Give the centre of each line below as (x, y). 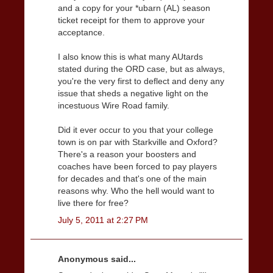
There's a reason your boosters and (127, 154)
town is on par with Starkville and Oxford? (138, 142)
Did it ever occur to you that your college (136, 130)
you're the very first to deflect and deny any (141, 81)
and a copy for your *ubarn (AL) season (134, 8)
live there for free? (93, 203)
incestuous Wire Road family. (114, 106)
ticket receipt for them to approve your (131, 20)
